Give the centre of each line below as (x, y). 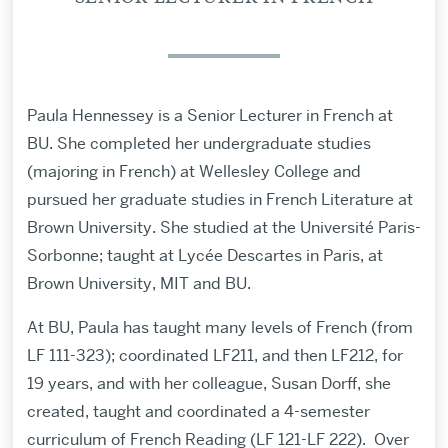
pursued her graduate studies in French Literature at (219, 200)
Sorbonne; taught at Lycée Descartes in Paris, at (204, 256)
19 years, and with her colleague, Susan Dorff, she (208, 384)
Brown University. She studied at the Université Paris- (223, 228)
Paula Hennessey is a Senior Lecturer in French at (209, 116)
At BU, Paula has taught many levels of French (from (219, 328)
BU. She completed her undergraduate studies (198, 144)
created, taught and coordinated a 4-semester (198, 412)
